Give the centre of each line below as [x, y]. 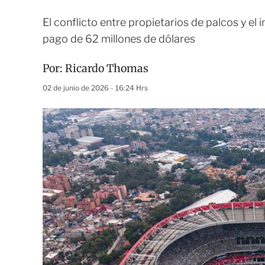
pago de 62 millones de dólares [119, 39]
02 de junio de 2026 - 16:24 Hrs [95, 88]
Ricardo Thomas [107, 68]
